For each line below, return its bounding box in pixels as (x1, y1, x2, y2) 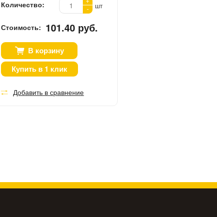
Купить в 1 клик (12, 63, 68, 74)
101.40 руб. (46, 20, 98, 34)
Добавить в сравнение (13, 87, 84, 97)
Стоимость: (1, 22, 42, 32)
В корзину (28, 45, 64, 56)
